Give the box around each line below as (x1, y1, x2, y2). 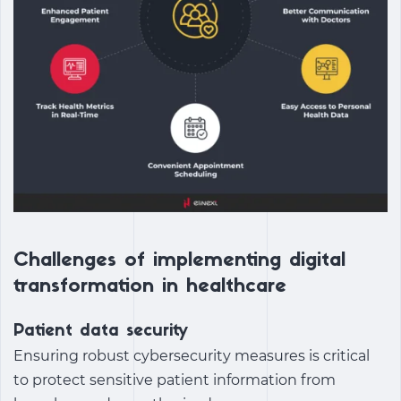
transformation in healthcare (13, 277, 286, 298)
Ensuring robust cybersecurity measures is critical (13, 347, 370, 365)
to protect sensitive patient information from (13, 371, 336, 389)
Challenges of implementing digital (13, 251, 346, 272)
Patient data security (13, 323, 188, 341)
